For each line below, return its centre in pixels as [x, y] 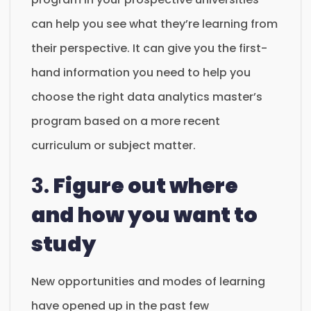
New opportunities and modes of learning [148, 281]
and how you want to [144, 215]
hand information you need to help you [141, 72]
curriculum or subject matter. [114, 145]
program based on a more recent [126, 121]
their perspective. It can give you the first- [149, 48]
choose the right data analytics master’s [147, 96]
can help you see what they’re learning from [154, 24]
